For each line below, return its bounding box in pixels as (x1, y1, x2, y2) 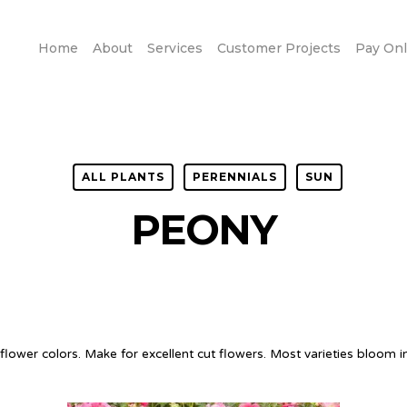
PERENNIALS (193, 170, 277, 184)
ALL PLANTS (82, 170, 164, 184)
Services (147, 39, 203, 56)
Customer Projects (217, 39, 342, 56)
